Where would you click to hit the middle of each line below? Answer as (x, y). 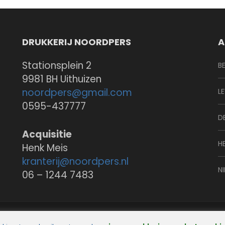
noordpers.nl (99, 161)
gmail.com (106, 93)
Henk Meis (45, 148)
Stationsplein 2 (57, 66)
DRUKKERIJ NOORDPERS (76, 42)
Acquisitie (47, 134)
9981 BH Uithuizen (62, 79)
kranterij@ (45, 161)
